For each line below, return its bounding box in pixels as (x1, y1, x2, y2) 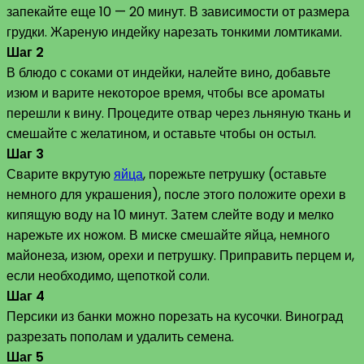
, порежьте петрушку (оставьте (143, 165, 327, 184)
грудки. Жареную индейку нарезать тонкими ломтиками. (6, 23, 342, 42)
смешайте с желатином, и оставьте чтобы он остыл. (6, 124, 316, 144)
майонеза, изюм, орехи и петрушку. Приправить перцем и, (6, 246, 354, 266)
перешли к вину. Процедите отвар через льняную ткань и (6, 104, 351, 123)
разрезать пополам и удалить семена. (6, 327, 234, 347)
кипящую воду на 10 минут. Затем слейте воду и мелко (6, 206, 334, 225)
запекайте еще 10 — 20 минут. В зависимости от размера (6, 2, 349, 22)
